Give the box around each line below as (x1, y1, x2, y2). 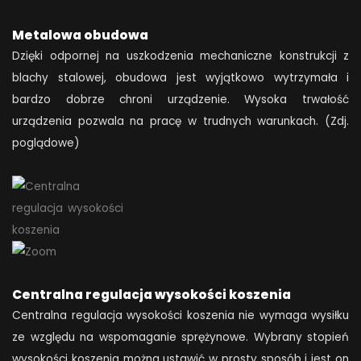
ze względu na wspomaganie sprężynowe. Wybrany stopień (12, 329, 349, 345)
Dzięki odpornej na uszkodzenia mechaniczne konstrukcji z (12, 48, 349, 64)
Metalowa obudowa (12, 27, 148, 44)
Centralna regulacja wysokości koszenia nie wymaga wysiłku (12, 307, 349, 323)
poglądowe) (12, 135, 80, 151)
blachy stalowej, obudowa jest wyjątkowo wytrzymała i (12, 70, 349, 86)
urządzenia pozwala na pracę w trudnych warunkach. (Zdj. (12, 114, 349, 130)
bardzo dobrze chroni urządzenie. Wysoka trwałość (12, 92, 349, 108)
